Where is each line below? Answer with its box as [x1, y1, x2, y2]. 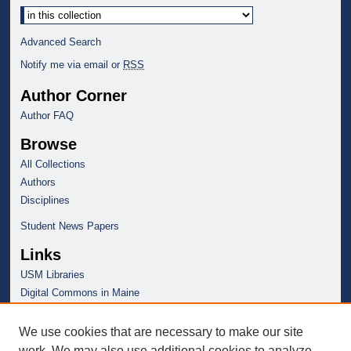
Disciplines [20, 194, 71, 207]
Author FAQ [20, 110, 74, 122]
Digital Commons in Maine [20, 287, 140, 299]
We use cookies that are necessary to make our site [19, 325, 303, 338]
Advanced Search [20, 36, 102, 49]
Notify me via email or [20, 59, 124, 71]
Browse [20, 136, 78, 154]
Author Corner [20, 87, 128, 105]
